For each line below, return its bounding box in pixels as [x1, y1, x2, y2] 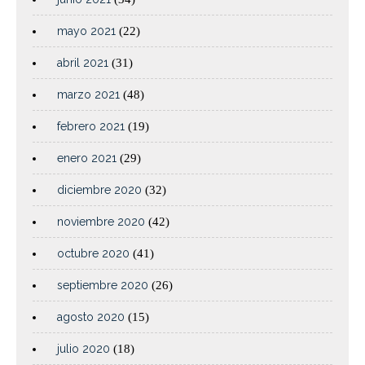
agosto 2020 [57, 310, 125, 324]
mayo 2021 [57, 24, 116, 38]
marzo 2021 [57, 88, 120, 102]
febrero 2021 [57, 120, 125, 134]
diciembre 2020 [57, 183, 142, 197]
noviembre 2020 [57, 215, 145, 229]
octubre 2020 [57, 247, 130, 261]
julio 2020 [57, 342, 110, 356]
